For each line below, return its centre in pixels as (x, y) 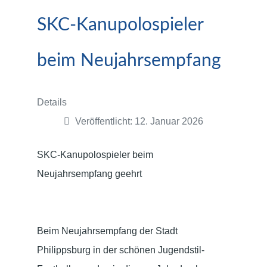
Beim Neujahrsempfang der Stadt (107, 231)
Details (52, 102)
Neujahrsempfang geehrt (89, 173)
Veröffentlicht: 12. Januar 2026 (139, 121)
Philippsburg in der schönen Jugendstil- (121, 250)
